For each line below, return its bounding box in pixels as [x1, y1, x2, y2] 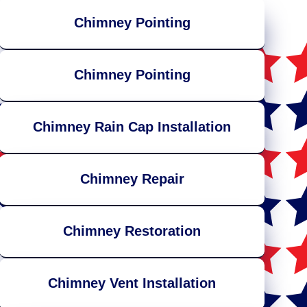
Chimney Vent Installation [48, 275, 217, 291]
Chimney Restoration [63, 223, 201, 239]
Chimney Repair [79, 171, 184, 187]
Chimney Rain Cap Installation [33, 119, 232, 135]
